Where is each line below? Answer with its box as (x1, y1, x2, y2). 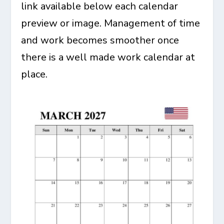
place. (21, 67, 48, 81)
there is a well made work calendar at (21, 50, 195, 64)
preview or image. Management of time (21, 16, 200, 30)
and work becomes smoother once (21, 33, 179, 47)
